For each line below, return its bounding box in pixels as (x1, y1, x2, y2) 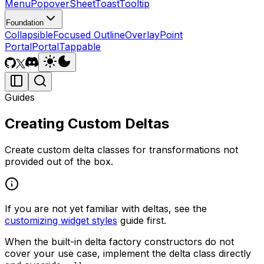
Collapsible (5, 29, 53, 41)
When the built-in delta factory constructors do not (5, 235, 234, 247)
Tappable (59, 41, 101, 52)
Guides (5, 91, 35, 103)
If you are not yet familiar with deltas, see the (5, 202, 207, 214)
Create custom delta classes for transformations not (5, 143, 238, 156)
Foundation (6, 18, 44, 27)
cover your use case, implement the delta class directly (5, 247, 251, 259)
